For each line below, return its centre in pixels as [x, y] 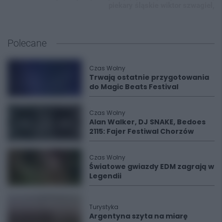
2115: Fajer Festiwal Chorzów [141, 131]
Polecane [27, 43]
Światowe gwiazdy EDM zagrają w [152, 166]
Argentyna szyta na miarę [139, 216]
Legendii [105, 176]
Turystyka [104, 207]
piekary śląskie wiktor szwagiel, [162, 5]
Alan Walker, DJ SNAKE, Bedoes [147, 122]
